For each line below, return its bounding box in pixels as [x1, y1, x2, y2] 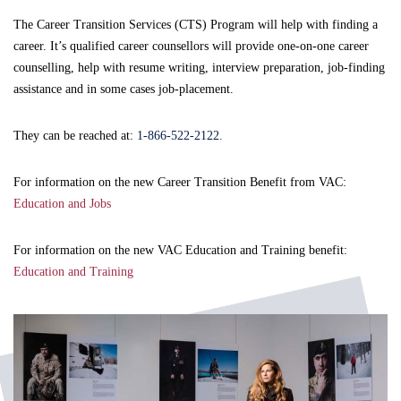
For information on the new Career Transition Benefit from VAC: [13, 175, 346, 189]
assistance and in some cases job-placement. [13, 81, 234, 96]
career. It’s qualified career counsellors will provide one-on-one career [13, 38, 369, 53]
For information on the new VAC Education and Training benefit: [13, 243, 347, 257]
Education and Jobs [13, 196, 111, 210]
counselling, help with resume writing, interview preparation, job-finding [13, 60, 385, 74]
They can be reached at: [13, 128, 137, 142]
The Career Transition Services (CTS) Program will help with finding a [13, 17, 378, 31]
